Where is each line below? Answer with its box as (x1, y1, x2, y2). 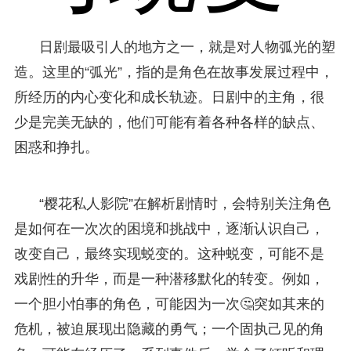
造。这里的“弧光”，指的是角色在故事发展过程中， (13, 63, 334, 80)
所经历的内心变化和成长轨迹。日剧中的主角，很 (13, 89, 324, 105)
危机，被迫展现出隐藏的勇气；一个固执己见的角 (13, 320, 324, 337)
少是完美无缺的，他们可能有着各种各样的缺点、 (13, 114, 324, 130)
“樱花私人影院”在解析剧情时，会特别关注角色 (38, 195, 331, 212)
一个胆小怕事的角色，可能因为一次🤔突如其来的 (13, 295, 324, 312)
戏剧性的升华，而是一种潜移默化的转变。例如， (13, 270, 324, 287)
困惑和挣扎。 (13, 139, 99, 155)
